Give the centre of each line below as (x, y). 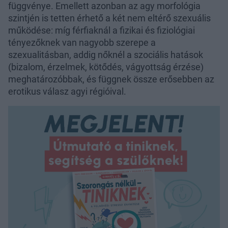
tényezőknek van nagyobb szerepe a (82, 42)
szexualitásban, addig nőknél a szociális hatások (106, 54)
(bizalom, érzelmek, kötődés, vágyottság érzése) (106, 67)
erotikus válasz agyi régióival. (67, 91)
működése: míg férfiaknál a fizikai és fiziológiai (102, 30)
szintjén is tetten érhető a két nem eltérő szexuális (109, 18)
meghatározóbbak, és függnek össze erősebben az (111, 79)
